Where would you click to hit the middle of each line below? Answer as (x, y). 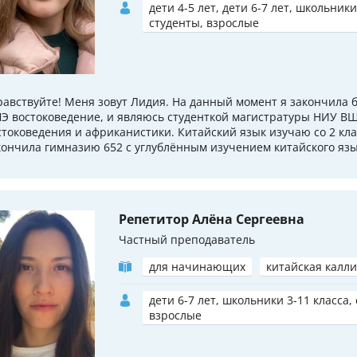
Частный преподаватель (187, 239)
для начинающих (197, 266)
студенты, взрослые (204, 22)
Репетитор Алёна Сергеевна (212, 219)
